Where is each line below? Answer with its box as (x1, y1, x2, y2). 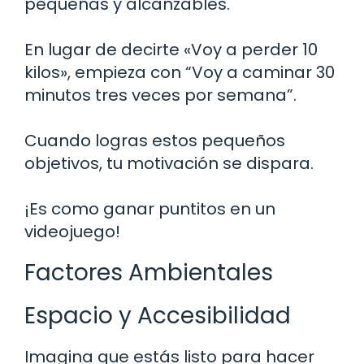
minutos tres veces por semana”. (24, 83, 297, 106)
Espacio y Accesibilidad (24, 299, 291, 331)
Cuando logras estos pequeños (24, 128, 285, 152)
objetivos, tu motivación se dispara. (24, 151, 314, 175)
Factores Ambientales (24, 256, 273, 288)
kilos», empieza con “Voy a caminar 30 (24, 60, 335, 84)
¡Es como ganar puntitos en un (24, 197, 275, 220)
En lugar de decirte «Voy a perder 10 (24, 37, 318, 61)
